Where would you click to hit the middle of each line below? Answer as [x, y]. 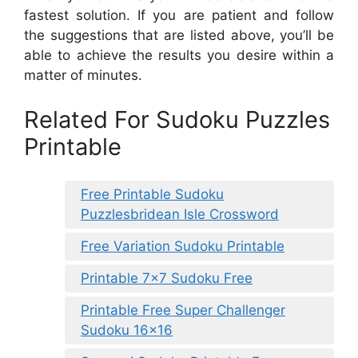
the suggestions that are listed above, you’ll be [179, 36]
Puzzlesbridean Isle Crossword [180, 215]
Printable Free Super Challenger [183, 310]
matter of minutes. [83, 76]
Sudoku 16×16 [127, 330]
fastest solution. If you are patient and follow [179, 16]
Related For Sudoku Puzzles [177, 119]
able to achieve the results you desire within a [179, 56]
